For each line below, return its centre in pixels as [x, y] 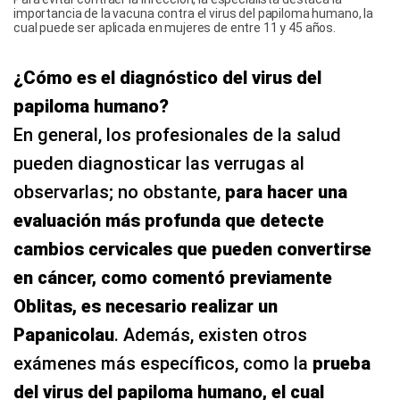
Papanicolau [64, 334]
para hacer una [286, 192]
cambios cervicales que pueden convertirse [192, 249]
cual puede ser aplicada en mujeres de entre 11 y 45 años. [175, 27]
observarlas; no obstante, [119, 192]
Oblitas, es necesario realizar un [146, 306]
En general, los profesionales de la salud [177, 134]
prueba [342, 363]
